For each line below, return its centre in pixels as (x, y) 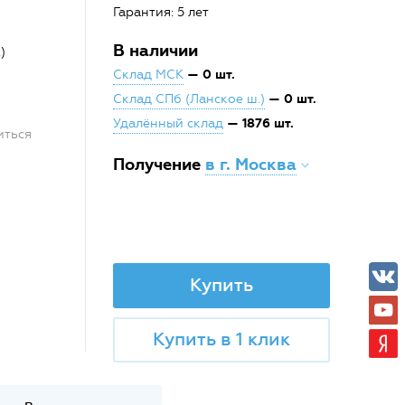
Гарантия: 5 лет (161, 12)
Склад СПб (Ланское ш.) (189, 99)
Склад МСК (149, 74)
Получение (160, 165)
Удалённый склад (169, 123)
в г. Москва (251, 165)
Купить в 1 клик (222, 339)
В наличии (156, 50)
